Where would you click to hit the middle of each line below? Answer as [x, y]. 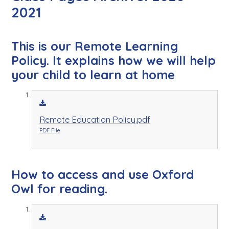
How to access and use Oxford [103, 175]
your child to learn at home [93, 74]
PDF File [50, 131]
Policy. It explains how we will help [114, 60]
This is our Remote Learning [95, 46]
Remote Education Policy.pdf [95, 120]
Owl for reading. [60, 189]
